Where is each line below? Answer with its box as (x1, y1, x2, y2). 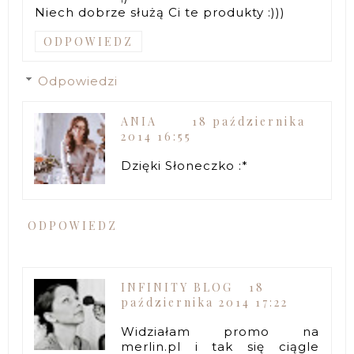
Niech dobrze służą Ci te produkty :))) (35, 4, 286, 20)
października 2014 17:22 (121, 294, 289, 310)
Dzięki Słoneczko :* (121, 157, 249, 173)
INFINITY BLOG (121, 279, 234, 295)
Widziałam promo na (121, 323, 319, 339)
